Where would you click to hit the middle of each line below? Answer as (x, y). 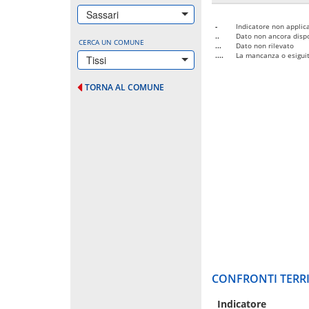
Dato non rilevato (265, 45)
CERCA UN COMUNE (111, 42)
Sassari (102, 14)
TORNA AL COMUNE (124, 87)
